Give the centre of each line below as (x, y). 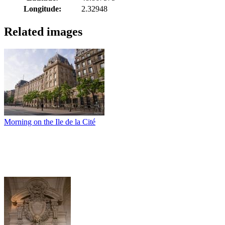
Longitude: (42, 9)
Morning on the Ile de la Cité (50, 122)
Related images (43, 31)
